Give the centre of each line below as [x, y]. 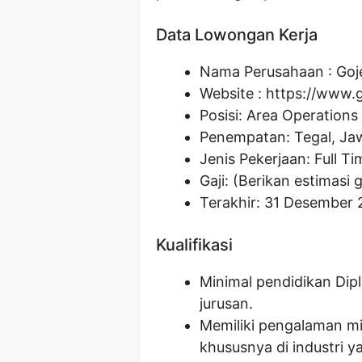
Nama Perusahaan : [268, 71]
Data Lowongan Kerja [237, 34]
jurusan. [226, 303]
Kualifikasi [194, 244]
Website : [233, 93]
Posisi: [223, 115]
